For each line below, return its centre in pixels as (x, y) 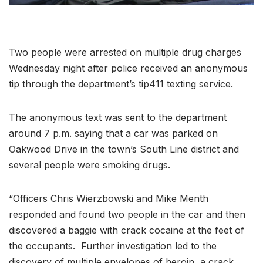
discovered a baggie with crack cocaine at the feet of (127, 230)
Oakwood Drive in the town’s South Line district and (124, 149)
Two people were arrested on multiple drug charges (125, 53)
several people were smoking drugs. (90, 165)
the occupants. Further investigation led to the (113, 246)
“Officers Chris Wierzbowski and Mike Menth (109, 199)
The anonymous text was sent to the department (118, 118)
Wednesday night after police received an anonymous (128, 68)
